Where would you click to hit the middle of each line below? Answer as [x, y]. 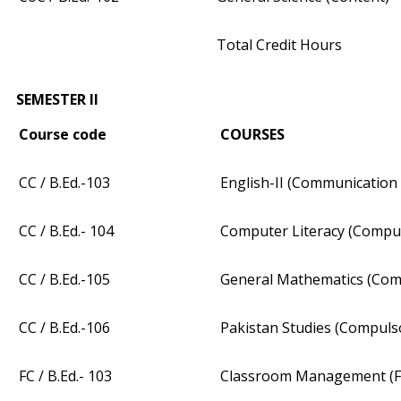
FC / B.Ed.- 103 [65, 376]
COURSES [252, 135]
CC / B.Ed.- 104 [66, 231]
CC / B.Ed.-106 [64, 328]
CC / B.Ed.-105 [64, 280]
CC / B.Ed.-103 [64, 183]
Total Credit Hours [279, 45]
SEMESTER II [57, 100]
